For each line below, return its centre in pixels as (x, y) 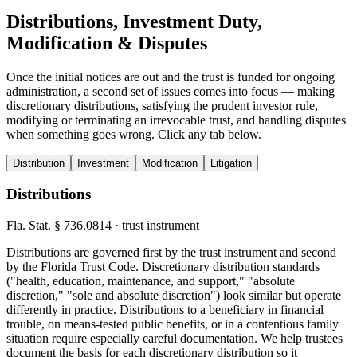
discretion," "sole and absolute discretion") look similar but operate (174, 296)
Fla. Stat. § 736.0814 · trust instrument (103, 226)
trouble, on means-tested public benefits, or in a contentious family (173, 324)
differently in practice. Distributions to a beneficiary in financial (165, 310)
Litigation (231, 163)
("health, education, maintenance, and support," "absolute (151, 281)
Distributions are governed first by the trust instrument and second (171, 253)
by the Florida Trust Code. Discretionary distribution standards (163, 267)
